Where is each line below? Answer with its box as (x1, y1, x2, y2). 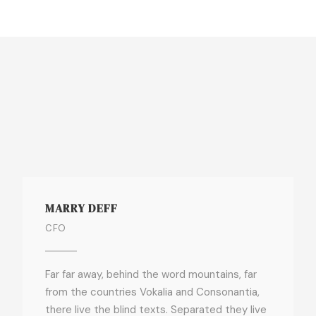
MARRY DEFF (45, 200, 119, 216)
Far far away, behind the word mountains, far (45, 267, 257, 281)
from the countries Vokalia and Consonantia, (45, 285, 260, 299)
